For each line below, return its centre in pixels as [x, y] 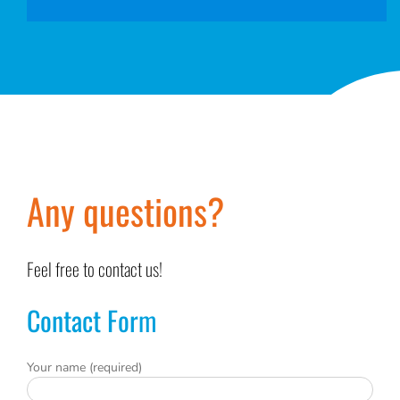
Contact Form [91, 320]
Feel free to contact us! [94, 268]
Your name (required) [84, 367]
